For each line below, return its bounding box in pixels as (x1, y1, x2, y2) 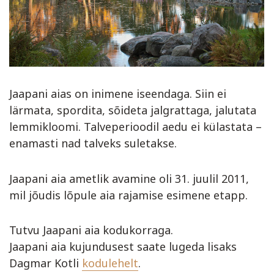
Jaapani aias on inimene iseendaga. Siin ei (9, 86, 226, 102)
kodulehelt (82, 256, 138, 271)
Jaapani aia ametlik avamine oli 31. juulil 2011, (9, 171, 249, 186)
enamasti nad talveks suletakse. (9, 136, 177, 151)
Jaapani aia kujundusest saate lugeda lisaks (9, 239, 237, 254)
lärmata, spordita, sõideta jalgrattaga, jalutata (9, 103, 256, 118)
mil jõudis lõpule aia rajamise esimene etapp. (9, 187, 251, 202)
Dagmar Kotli (9, 256, 82, 271)
